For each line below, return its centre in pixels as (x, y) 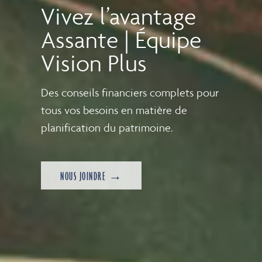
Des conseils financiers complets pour (130, 92)
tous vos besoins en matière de (114, 110)
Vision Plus (94, 63)
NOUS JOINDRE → (91, 176)
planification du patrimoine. (107, 127)
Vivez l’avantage (118, 16)
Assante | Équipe (121, 39)
